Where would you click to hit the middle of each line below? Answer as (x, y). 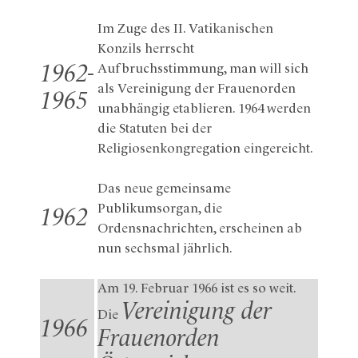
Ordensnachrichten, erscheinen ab (200, 229)
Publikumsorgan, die (160, 209)
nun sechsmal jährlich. (165, 249)
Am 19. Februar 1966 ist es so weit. (197, 288)
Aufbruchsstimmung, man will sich (203, 69)
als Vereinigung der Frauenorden (197, 89)
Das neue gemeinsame (164, 189)
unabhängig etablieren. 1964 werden (204, 109)
